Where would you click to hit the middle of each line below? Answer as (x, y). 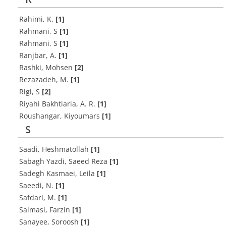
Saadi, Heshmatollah (55, 149)
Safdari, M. (39, 197)
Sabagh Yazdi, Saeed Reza (64, 161)
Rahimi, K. (37, 19)
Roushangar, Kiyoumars (61, 116)
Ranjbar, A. (39, 55)
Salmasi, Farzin (46, 210)
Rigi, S (31, 92)
